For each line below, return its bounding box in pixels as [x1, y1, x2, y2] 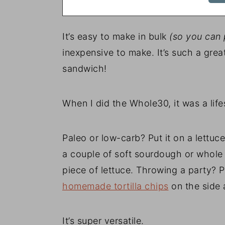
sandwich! [62, 63, 107, 74]
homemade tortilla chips [62, 180, 169, 191]
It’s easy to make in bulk [62, 31, 169, 42]
